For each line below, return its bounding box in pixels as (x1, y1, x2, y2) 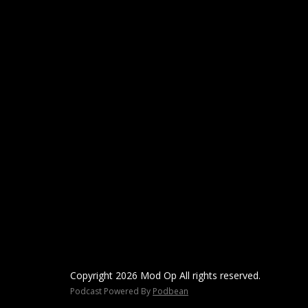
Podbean (153, 285, 188, 297)
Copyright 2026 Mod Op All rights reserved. (70, 269, 261, 282)
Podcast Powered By (70, 285, 153, 297)
